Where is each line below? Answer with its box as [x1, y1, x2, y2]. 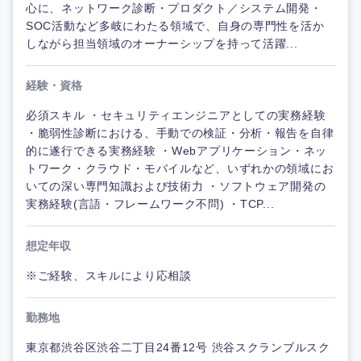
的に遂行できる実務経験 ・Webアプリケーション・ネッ [26, 144, 327, 158]
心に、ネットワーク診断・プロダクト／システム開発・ [26, 2, 322, 15]
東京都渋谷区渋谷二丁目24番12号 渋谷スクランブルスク [26, 341, 330, 355]
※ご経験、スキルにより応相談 [26, 269, 192, 283]
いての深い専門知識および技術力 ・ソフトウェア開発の [26, 180, 326, 193]
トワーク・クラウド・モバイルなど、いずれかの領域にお [26, 162, 334, 176]
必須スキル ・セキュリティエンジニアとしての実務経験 [26, 109, 326, 122]
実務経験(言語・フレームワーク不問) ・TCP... [26, 197, 275, 211]
